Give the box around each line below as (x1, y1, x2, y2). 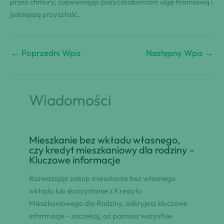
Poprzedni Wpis (19, 47, 80, 58)
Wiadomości (28, 90, 111, 109)
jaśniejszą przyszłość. (10, 9, 79, 19)
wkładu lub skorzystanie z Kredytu (28, 186, 142, 196)
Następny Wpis (146, 47, 204, 58)
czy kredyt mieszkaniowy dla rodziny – (28, 143, 194, 156)
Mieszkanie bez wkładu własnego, (28, 133, 180, 146)
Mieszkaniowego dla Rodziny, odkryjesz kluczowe (28, 198, 187, 208)
